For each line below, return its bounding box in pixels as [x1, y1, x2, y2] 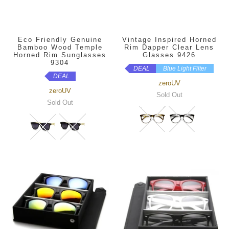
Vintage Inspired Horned [122, 35, 217, 43]
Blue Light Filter [163, 64, 207, 72]
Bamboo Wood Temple [17, 43, 103, 51]
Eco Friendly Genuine [17, 35, 102, 43]
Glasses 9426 [143, 51, 196, 59]
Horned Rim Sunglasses [13, 51, 106, 59]
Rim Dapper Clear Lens [124, 43, 214, 51]
